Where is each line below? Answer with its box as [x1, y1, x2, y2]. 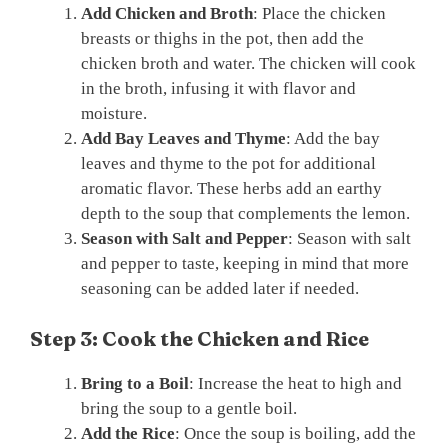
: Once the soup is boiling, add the [175, 423, 416, 443]
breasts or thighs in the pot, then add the [81, 29, 364, 49]
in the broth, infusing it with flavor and [81, 79, 356, 99]
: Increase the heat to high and [189, 373, 402, 393]
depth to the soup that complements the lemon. [81, 204, 410, 224]
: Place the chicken [253, 4, 386, 24]
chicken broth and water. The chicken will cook [81, 54, 416, 74]
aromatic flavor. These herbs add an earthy [81, 179, 382, 199]
